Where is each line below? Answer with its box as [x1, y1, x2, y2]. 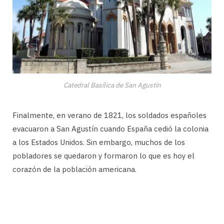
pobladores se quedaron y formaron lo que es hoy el [12, 151, 194, 161]
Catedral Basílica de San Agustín [63, 80, 161, 90]
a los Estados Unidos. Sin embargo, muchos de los [12, 137, 185, 147]
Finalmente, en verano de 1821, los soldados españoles [12, 110, 206, 120]
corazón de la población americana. [12, 164, 136, 174]
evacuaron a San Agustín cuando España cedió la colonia [12, 124, 208, 134]
